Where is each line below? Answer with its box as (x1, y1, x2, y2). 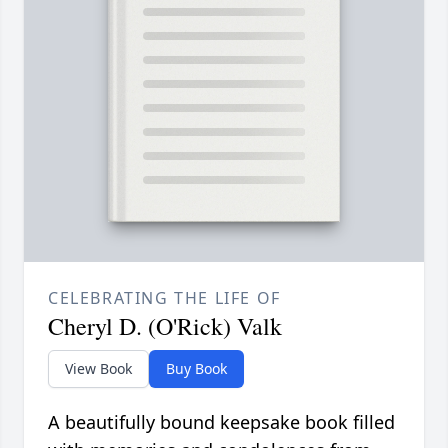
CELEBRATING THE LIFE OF (48, 286, 281, 309)
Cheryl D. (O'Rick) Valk (48, 309, 282, 342)
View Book (65, 358, 132, 378)
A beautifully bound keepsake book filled (48, 409, 395, 434)
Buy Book (166, 358, 227, 378)
